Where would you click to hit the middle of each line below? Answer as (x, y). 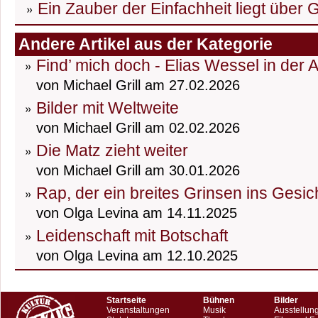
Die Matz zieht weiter (112, 151)
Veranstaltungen (138, 311)
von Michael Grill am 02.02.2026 (138, 128)
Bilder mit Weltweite (108, 108)
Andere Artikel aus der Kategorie (146, 44)
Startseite (126, 301)
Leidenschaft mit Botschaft (132, 236)
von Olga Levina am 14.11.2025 (137, 213)
